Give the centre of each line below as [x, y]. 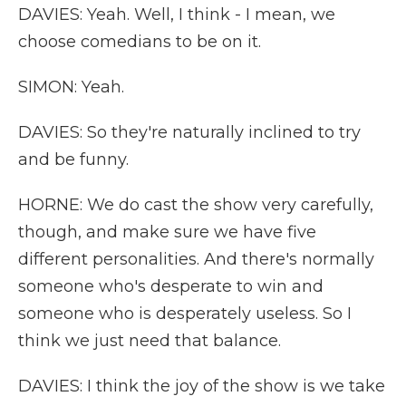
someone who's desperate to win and [171, 286]
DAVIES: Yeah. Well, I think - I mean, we [177, 14]
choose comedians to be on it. [140, 42]
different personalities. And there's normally [196, 259]
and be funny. [73, 159]
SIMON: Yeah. [71, 87]
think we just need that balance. [150, 341]
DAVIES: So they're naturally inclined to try [189, 132]
